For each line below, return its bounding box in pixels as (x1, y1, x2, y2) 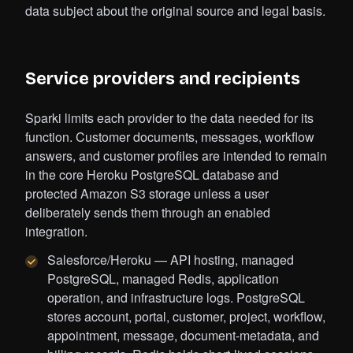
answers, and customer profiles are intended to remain (25, 147, 327, 165)
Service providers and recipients (25, 69, 300, 90)
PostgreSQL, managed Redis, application (47, 269, 279, 288)
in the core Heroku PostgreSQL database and (25, 165, 279, 184)
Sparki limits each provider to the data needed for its (25, 109, 314, 128)
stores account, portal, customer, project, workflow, (47, 307, 325, 326)
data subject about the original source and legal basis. (25, 2, 325, 20)
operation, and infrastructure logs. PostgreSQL (47, 288, 305, 307)
